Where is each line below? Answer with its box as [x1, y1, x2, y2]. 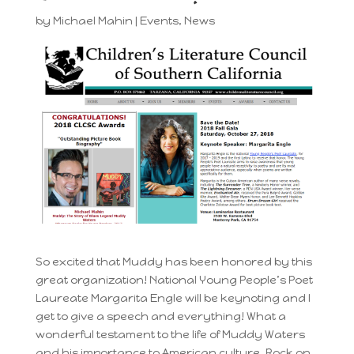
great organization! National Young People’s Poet [35, 273, 313, 287]
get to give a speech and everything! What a [35, 309, 286, 323]
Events [139, 14, 179, 28]
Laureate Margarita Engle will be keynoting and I [35, 291, 311, 305]
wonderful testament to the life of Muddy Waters [35, 327, 305, 341]
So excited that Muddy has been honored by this [35, 254, 312, 269]
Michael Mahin [52, 14, 133, 28]
